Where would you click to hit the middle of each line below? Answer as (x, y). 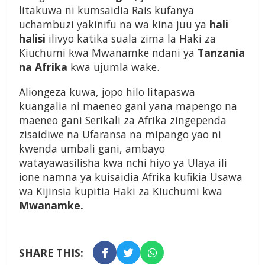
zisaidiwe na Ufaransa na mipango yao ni (120, 135)
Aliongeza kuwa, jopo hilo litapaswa (107, 92)
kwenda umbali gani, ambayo (92, 149)
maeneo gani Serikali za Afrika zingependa (123, 120)
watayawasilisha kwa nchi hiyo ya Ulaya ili (123, 163)
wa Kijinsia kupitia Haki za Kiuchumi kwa (121, 191)
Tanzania (221, 53)
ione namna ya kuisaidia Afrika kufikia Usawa (131, 177)
